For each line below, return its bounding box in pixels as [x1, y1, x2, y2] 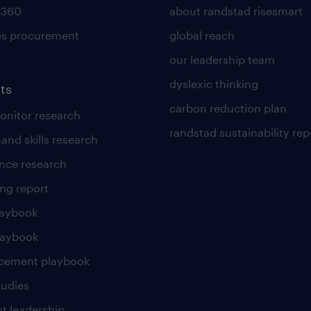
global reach [169, 28, 235, 42]
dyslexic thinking [169, 77, 258, 90]
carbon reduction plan [169, 101, 287, 115]
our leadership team [169, 53, 275, 66]
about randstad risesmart [169, 4, 303, 17]
